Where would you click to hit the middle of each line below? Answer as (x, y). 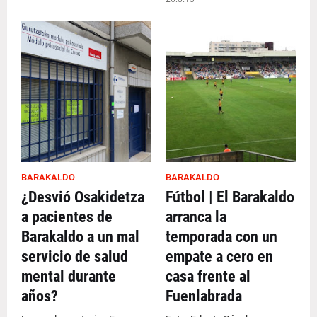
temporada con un (221, 237)
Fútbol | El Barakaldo (230, 197)
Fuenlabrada (204, 296)
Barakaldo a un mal (80, 237)
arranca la (196, 217)
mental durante (69, 276)
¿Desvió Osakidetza (83, 197)
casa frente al (208, 276)
